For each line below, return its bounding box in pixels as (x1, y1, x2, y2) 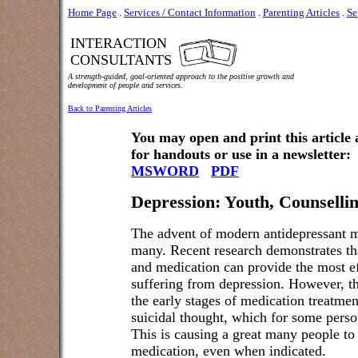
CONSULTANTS (70, 52, 172, 68)
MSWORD (131, 163, 199, 179)
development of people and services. (68, 81, 183, 89)
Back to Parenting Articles (68, 104, 152, 113)
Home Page (68, 6, 117, 18)
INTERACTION (70, 35, 167, 51)
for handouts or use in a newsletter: (131, 146, 351, 162)
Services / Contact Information (124, 6, 256, 18)
